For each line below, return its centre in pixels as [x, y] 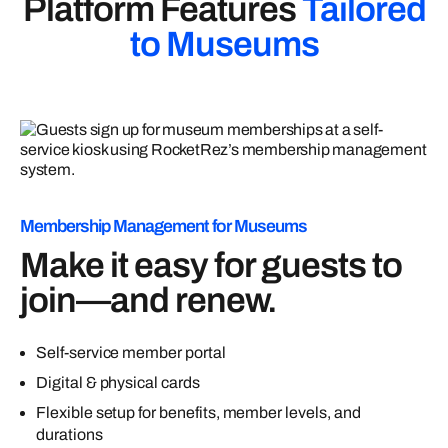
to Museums [224, 44]
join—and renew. [148, 300]
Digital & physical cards [118, 383]
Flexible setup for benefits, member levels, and [198, 413]
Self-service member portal [131, 353]
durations [69, 435]
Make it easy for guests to [211, 265]
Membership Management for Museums [163, 227]
